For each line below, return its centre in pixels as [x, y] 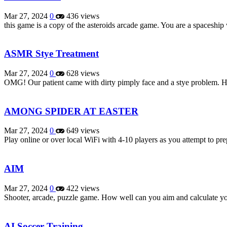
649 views [82, 131]
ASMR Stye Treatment [51, 54]
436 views [82, 16]
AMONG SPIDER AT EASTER [71, 111]
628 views [82, 73]
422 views [82, 188]
